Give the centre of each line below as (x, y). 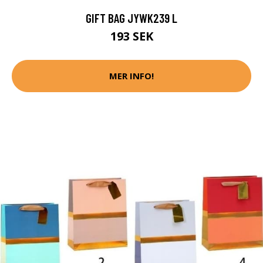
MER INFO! (131, 76)
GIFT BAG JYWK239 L (131, 18)
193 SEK (131, 36)
